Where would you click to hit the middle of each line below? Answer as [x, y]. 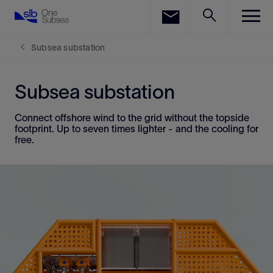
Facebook [67, 33]
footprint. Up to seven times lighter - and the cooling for [136, 129]
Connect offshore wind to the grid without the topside [132, 118]
